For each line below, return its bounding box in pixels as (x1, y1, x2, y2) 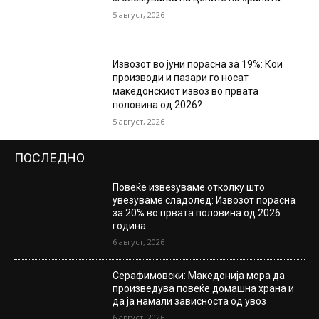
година (113, 219, 147, 231)
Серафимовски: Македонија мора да (113, 269, 286, 281)
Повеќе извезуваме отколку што (113, 181, 266, 193)
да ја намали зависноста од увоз (113, 295, 267, 307)
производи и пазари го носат (113, 71, 249, 83)
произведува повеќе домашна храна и (113, 282, 295, 294)
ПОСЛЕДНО (14, 150, 85, 165)
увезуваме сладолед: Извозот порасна (113, 194, 296, 206)
